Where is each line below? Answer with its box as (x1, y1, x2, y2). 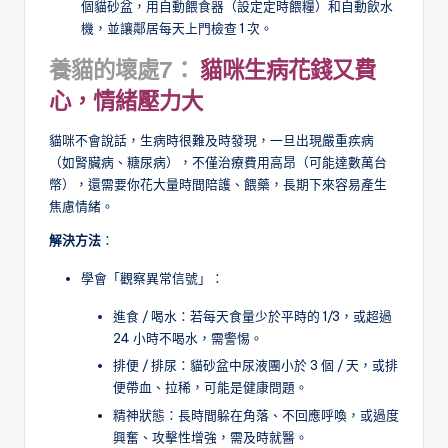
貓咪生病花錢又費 (200, 56, 376, 85)
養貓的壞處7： (49, 56, 195, 85)
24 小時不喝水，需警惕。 (113, 330, 263, 347)
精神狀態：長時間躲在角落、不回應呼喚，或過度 (113, 406, 399, 423)
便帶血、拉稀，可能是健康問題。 (113, 379, 308, 396)
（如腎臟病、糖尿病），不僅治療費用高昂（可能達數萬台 (49, 154, 387, 171)
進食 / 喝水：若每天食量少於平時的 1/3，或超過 (113, 308, 392, 325)
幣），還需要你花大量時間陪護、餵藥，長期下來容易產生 (49, 176, 387, 193)
